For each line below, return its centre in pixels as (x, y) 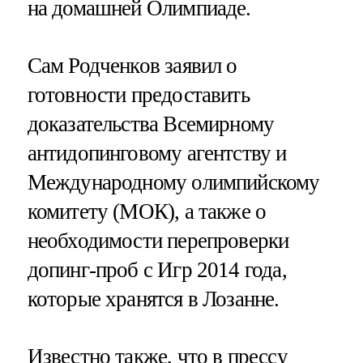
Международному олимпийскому (173, 182)
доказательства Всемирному (151, 124)
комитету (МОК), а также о (147, 211)
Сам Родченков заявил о (132, 65)
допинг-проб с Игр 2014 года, (157, 269)
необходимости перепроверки (158, 240)
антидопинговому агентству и (157, 153)
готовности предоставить (138, 94)
